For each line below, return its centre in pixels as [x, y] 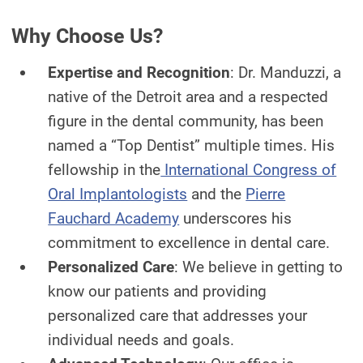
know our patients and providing [158, 291]
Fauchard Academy [114, 218]
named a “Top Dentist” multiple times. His [192, 145]
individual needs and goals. [141, 340]
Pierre [266, 194]
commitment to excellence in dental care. [189, 243]
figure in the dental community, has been [186, 121]
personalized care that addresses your [178, 316]
